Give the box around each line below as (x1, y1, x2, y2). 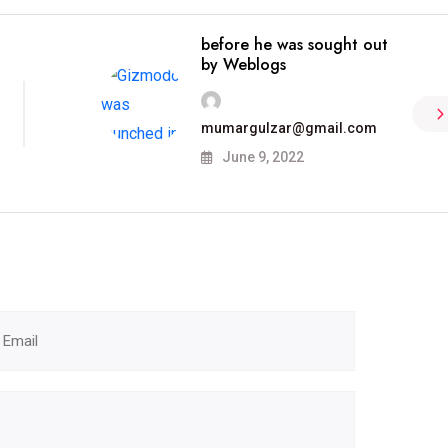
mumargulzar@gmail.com (200, 120, 377, 136)
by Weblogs (200, 53, 286, 76)
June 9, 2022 (218, 149, 304, 165)
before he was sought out (200, 33, 388, 56)
